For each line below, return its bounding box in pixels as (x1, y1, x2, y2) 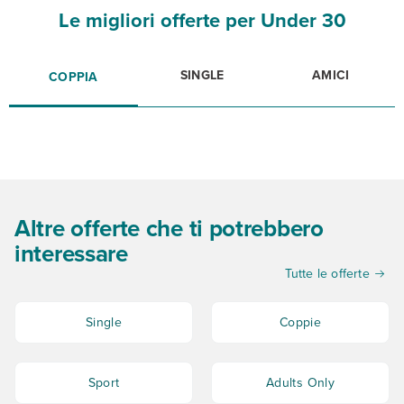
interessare (14, 236, 128, 271)
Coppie (279, 312, 322, 332)
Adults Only (265, 372, 335, 392)
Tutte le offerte (284, 264, 370, 283)
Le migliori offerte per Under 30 (58, 5, 346, 35)
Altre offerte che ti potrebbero (14, 211, 324, 245)
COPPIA (49, 68, 98, 87)
